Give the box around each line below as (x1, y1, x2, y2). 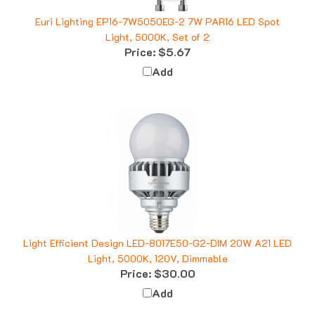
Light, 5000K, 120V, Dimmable (87, 238, 228, 252)
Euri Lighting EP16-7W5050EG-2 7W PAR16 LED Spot (35, 1, 280, 15)
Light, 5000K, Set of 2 (105, 17, 210, 31)
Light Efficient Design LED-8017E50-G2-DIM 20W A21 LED (23, 223, 292, 237)
